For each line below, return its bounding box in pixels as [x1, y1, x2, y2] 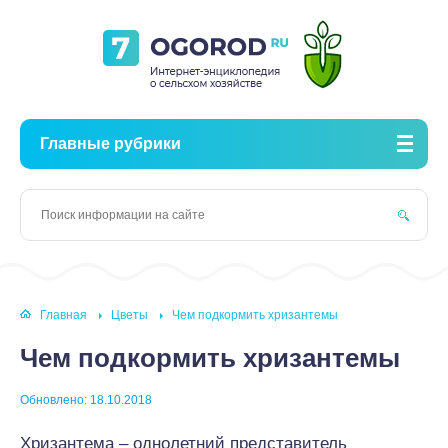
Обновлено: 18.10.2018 [20, 393, 152, 407]
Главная [40, 308, 87, 323]
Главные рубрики [40, 135, 181, 152]
